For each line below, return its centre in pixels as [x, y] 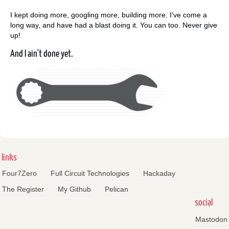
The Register [23, 189]
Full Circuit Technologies [90, 174]
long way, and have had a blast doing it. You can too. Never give [114, 25]
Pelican [116, 189]
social [204, 202]
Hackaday [159, 174]
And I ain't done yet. [42, 54]
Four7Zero [19, 174]
